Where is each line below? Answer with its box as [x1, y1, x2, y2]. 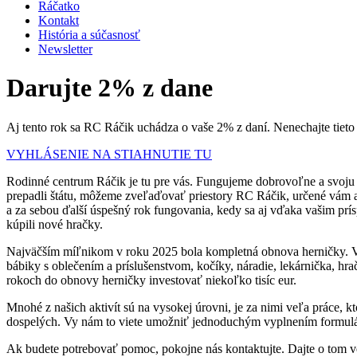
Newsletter [38, 41, 92, 56]
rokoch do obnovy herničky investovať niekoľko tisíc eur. [6, 273, 296, 287]
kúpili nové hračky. [6, 217, 103, 231]
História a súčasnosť [38, 27, 140, 41]
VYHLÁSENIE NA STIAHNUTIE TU [6, 147, 212, 161]
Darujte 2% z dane [6, 73, 213, 103]
